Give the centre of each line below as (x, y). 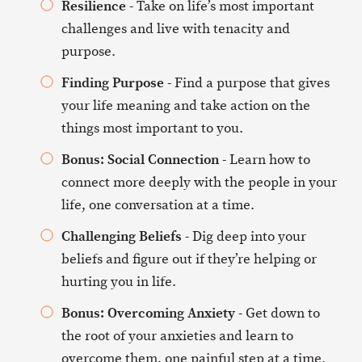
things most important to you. (152, 128)
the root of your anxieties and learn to (177, 335)
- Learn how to (265, 159)
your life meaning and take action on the (186, 105)
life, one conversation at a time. (158, 204)
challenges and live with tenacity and (176, 28)
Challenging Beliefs (122, 236)
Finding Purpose (113, 82)
